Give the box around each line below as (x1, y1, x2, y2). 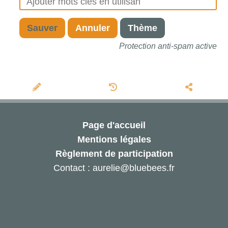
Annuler (75, 22, 110, 33)
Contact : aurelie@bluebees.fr (53, 163, 175, 174)
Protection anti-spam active (119, 41, 217, 50)
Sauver (26, 22, 58, 33)
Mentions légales (77, 134, 151, 145)
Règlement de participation (55, 149, 173, 159)
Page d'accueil (82, 120, 146, 131)
